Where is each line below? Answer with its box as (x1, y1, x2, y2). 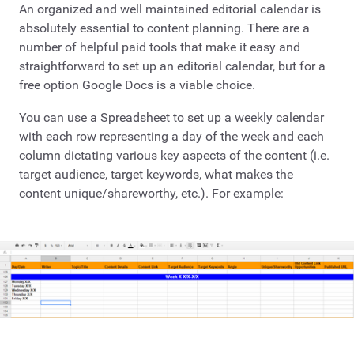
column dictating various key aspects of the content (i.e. (19, 148, 330, 164)
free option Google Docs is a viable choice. (19, 77, 255, 92)
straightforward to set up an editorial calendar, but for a (19, 58, 326, 73)
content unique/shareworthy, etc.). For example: (19, 186, 284, 201)
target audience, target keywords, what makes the (19, 167, 293, 183)
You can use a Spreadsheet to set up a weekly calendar (19, 110, 324, 126)
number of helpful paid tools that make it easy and (19, 39, 300, 55)
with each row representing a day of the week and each (19, 129, 324, 145)
